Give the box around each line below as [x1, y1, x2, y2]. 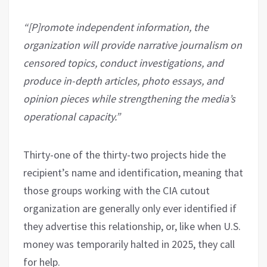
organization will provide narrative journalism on [23, 38, 242, 52]
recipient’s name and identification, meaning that [23, 166, 243, 180]
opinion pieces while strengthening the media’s [23, 92, 235, 106]
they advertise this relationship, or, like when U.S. [23, 219, 241, 234]
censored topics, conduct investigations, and [23, 56, 223, 70]
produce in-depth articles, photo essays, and [23, 74, 223, 88]
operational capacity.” [23, 110, 120, 124]
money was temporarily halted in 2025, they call [23, 237, 235, 252]
